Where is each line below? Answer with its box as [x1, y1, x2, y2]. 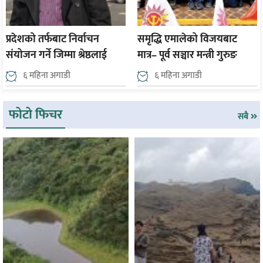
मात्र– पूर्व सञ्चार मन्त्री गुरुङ [137, 46, 237, 65]
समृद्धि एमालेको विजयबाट [137, 31, 237, 49]
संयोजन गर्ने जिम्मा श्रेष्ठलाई [6, 46, 107, 65]
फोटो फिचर [9, 103, 62, 126]
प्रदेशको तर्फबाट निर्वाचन [6, 31, 99, 49]
